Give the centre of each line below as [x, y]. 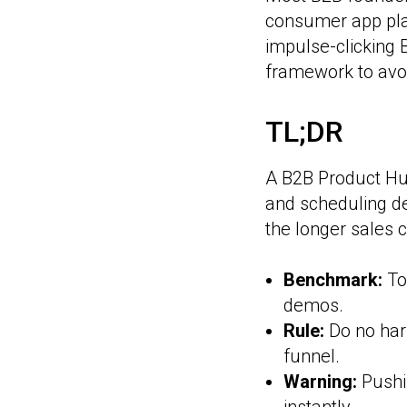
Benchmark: [335, 280]
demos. [313, 305]
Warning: [320, 382]
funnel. [312, 356]
